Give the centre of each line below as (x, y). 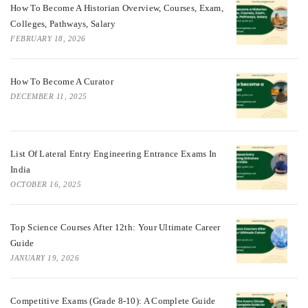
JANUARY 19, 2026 (45, 257)
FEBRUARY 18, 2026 (48, 39)
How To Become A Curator (62, 82)
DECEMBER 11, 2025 (49, 97)
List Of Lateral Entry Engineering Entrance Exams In (114, 153)
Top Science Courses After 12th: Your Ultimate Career (115, 227)
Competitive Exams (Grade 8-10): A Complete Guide (113, 300)
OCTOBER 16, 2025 (46, 184)
